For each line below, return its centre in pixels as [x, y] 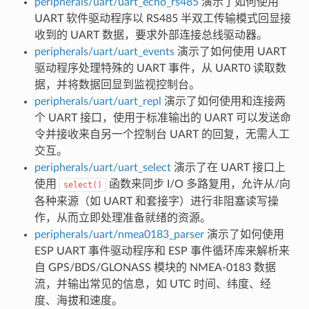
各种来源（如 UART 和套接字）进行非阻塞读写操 [156, 201]
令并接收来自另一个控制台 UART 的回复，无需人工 [162, 134]
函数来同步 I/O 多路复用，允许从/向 [198, 184]
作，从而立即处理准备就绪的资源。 [122, 218]
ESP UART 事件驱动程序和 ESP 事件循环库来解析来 [162, 251]
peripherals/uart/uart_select [102, 168]
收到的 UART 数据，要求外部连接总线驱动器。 [151, 35]
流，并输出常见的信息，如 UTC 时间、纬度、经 [152, 284]
